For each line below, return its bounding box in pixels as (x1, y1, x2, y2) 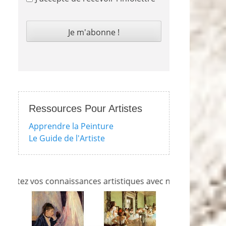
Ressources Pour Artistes (29, 102, 142, 114)
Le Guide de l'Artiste (29, 132, 105, 144)
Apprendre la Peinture (29, 120, 114, 132)
